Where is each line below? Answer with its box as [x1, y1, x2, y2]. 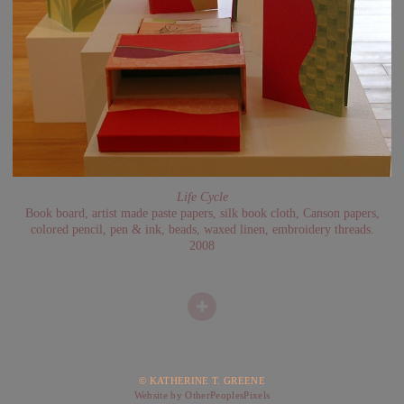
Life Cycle [176, 189, 228, 204]
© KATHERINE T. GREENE [138, 375, 266, 387]
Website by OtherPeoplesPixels [133, 390, 271, 401]
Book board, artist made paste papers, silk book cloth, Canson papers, [24, 206, 380, 220]
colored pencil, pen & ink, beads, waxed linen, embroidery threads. [30, 222, 374, 236]
